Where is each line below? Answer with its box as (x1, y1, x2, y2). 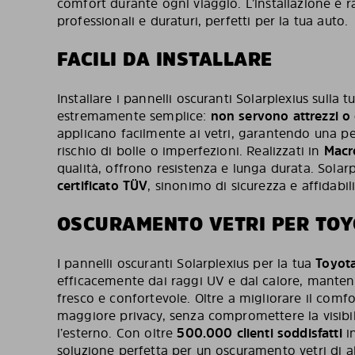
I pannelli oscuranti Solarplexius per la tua (57, 254, 316, 272)
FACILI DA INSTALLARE (57, 46, 273, 72)
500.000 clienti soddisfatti (177, 324, 342, 342)
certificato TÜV (57, 177, 148, 194)
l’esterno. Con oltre (57, 324, 177, 342)
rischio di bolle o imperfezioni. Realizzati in (57, 142, 324, 159)
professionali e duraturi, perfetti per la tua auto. (57, 12, 349, 29)
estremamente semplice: (57, 107, 211, 124)
